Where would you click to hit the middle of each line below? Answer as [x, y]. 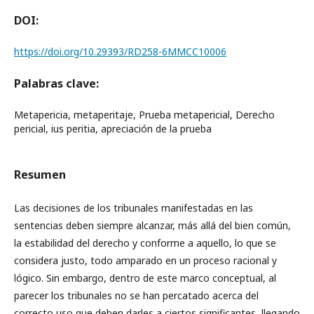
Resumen [40, 174]
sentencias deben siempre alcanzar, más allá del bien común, [152, 225]
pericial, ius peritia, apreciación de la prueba [113, 128]
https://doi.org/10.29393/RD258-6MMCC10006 [120, 51]
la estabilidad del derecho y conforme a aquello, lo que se [145, 243]
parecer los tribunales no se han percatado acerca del [136, 295]
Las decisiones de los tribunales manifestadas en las [134, 207]
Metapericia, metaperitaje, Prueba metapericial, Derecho [144, 114]
